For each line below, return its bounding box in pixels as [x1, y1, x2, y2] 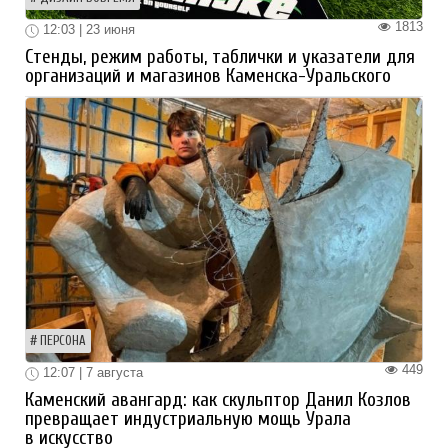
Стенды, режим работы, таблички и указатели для [25, 46, 415, 69]
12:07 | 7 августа [39, 365, 143, 381]
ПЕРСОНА [40, 334, 86, 349]
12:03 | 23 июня [39, 22, 135, 38]
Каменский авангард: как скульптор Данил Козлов [25, 388, 411, 411]
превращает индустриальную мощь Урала [25, 407, 351, 430]
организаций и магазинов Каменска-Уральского [25, 65, 391, 88]
